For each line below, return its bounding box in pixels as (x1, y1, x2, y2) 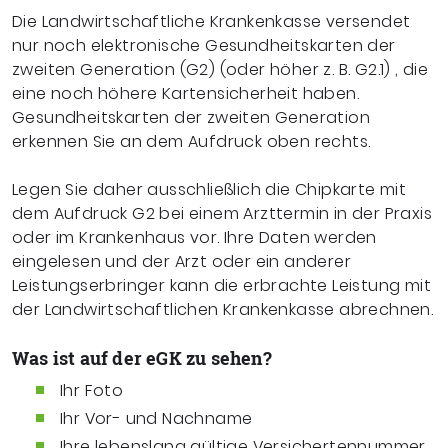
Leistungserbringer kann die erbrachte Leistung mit (12, 273, 431, 297)
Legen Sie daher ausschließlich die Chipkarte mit (12, 177, 407, 201)
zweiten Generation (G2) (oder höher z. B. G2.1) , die (12, 57, 429, 81)
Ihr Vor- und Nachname (60, 406, 253, 430)
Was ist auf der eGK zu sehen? (12, 345, 272, 370)
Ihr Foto (60, 378, 124, 402)
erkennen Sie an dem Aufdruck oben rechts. (12, 129, 371, 153)
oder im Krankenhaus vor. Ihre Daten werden (12, 225, 377, 249)
